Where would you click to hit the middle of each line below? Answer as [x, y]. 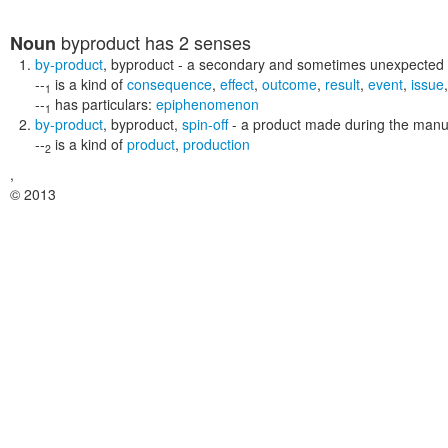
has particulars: [105, 104]
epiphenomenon [207, 104]
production [216, 144]
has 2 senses [195, 42]
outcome [289, 84]
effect [237, 84]
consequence [169, 84]
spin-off [205, 124]
